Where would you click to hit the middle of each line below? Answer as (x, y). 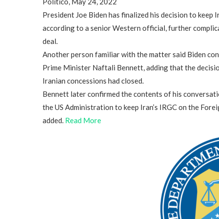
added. (54, 120)
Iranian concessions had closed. (93, 81)
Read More (83, 120)
